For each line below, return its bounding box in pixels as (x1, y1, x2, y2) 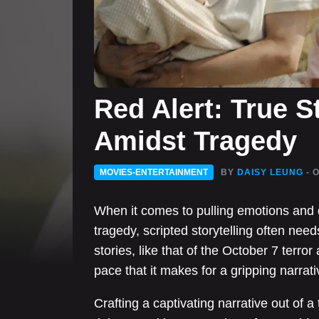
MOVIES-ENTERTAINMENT (100, 167, 208, 177)
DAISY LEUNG (237, 167, 303, 177)
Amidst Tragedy (94, 125, 297, 156)
